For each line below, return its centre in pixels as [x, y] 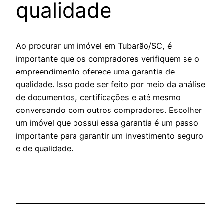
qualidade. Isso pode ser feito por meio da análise [110, 85]
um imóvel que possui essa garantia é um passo [107, 123]
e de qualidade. [44, 149]
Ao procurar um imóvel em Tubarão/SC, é [94, 46]
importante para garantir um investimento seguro [110, 136]
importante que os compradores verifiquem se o [108, 59]
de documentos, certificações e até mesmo [98, 97]
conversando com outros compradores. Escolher [109, 110]
